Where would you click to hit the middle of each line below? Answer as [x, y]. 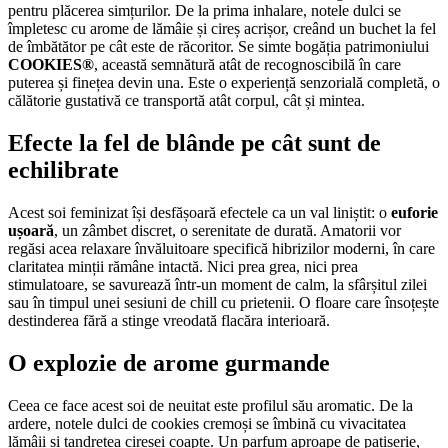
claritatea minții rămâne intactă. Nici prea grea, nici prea [183, 267]
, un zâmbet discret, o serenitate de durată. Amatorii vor [227, 231]
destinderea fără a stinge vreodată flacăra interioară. [169, 321]
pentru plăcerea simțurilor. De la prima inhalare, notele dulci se [204, 11]
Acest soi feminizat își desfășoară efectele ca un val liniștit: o [199, 213]
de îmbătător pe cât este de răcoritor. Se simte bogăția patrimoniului [218, 47]
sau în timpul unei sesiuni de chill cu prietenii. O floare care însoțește [223, 303]
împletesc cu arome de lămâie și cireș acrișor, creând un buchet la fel [222, 29]
